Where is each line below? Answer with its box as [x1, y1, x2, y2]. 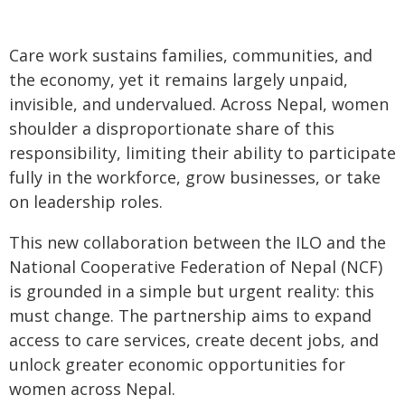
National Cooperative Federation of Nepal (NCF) [9, 256, 382, 278]
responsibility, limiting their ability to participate [9, 142, 396, 164]
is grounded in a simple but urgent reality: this [9, 280, 374, 302]
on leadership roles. [9, 191, 163, 212]
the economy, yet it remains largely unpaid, [9, 69, 348, 90]
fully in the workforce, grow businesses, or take [9, 166, 381, 188]
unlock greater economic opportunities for [9, 353, 345, 375]
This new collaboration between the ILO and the [9, 231, 386, 253]
